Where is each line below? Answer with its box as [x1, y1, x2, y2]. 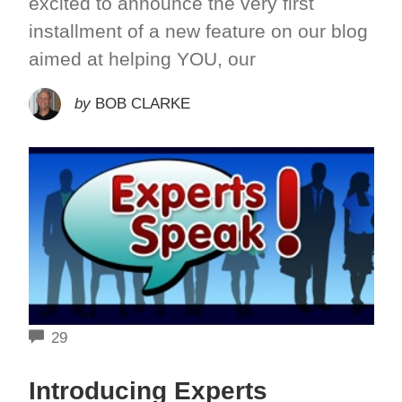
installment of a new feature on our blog [28, 20, 368, 41]
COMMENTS [66, 328, 153, 345]
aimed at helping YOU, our [28, 48, 256, 69]
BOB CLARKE [94, 94, 190, 112]
